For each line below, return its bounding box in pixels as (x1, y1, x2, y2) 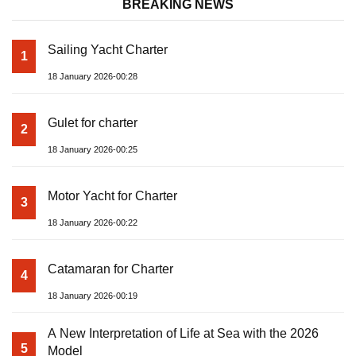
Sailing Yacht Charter (48, 42, 168, 56)
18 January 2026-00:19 (48, 290, 137, 300)
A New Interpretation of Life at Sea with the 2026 (48, 326, 319, 340)
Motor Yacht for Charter (48, 188, 177, 203)
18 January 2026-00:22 (48, 217, 137, 227)
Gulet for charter (48, 115, 137, 130)
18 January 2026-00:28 (48, 71, 137, 81)
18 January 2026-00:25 (48, 144, 137, 154)
